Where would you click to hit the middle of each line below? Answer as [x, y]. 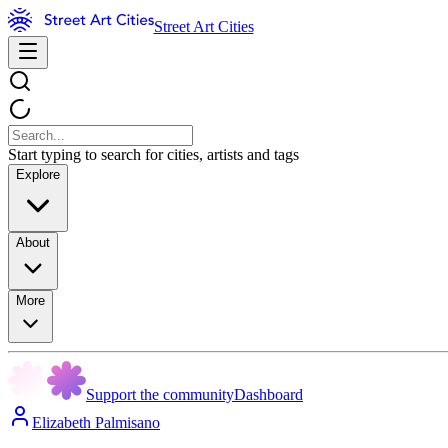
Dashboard [268, 394]
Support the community [160, 394]
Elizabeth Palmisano [96, 422]
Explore [38, 174]
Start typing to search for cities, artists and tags [153, 154]
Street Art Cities [203, 26]
